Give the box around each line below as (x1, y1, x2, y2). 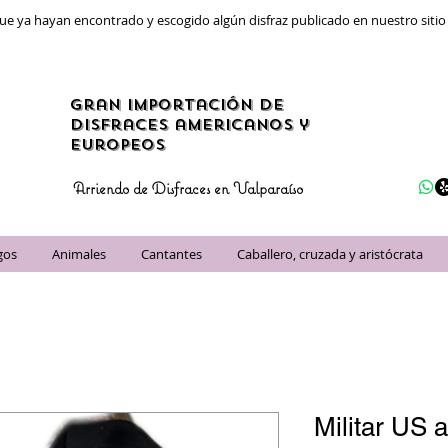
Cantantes (141, 245, 202, 263)
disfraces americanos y (70, 115, 309, 135)
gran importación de (70, 95, 284, 115)
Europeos (70, 135, 165, 155)
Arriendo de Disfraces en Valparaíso (73, 178, 303, 198)
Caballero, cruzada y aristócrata (237, 245, 423, 263)
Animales (52, 245, 106, 263)
